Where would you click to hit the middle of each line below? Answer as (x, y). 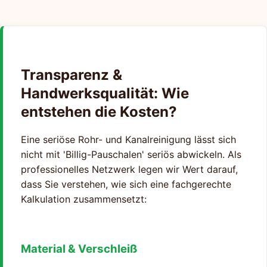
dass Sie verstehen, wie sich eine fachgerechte (126, 184)
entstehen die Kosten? (99, 112)
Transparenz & (72, 75)
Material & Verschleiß (79, 249)
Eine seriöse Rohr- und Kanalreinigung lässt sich (128, 140)
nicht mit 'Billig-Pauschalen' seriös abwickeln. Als (131, 155)
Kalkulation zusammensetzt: (84, 199)
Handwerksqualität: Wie (105, 94)
